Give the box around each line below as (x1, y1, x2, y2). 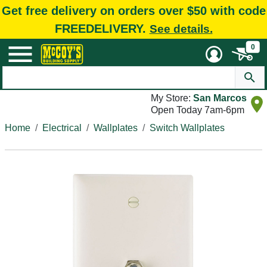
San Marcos (193, 93, 247, 103)
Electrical (42, 123, 82, 133)
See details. (149, 22, 213, 35)
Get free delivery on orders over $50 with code (1, 4, 266, 17)
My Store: (151, 93, 193, 103)
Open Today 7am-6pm (151, 105, 244, 115)
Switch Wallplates (150, 123, 225, 133)
